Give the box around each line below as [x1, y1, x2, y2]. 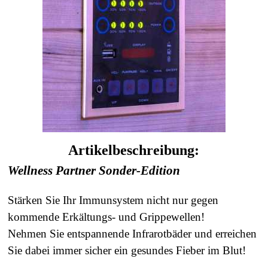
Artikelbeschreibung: [68, 142, 200, 158]
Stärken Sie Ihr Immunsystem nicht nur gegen [8, 193, 218, 206]
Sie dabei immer [8, 243, 85, 257]
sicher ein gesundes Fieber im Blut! [85, 243, 246, 257]
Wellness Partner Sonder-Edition [8, 163, 180, 178]
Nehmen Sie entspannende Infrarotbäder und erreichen [8, 227, 257, 240]
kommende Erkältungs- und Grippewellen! [8, 210, 205, 223]
